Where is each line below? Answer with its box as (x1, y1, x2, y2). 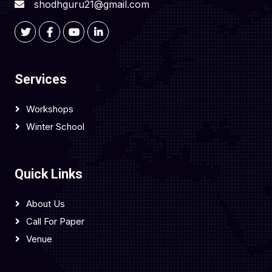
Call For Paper (26, 216, 84, 227)
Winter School (26, 121, 84, 132)
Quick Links (15, 166, 83, 182)
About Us (26, 198, 65, 209)
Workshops (26, 103, 73, 115)
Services (15, 72, 67, 87)
